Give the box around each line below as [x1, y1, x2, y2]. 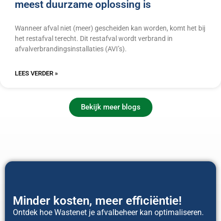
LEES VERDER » [15, 70, 58, 77]
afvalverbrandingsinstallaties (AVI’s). [15, 45, 127, 53]
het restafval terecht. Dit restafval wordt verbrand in [15, 35, 173, 43]
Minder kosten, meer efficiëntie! [13, 194, 182, 208]
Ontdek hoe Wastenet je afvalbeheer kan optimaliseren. [13, 208, 204, 218]
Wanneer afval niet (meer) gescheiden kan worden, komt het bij [15, 24, 205, 33]
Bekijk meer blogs [80, 103, 141, 112]
